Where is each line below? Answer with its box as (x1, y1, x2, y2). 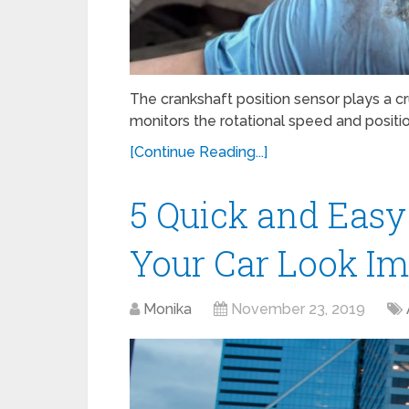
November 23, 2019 (231, 300, 365, 318)
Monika (143, 300, 192, 318)
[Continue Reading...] (130, 143, 267, 161)
